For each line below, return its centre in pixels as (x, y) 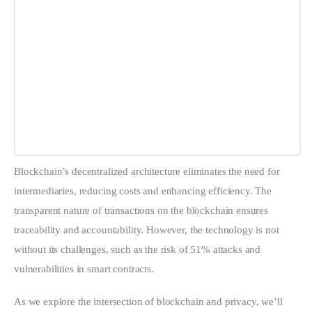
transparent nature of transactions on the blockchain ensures (142, 210)
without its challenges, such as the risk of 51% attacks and (139, 249)
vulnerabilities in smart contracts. (84, 268)
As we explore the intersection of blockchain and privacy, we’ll (150, 302)
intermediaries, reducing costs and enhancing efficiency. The (144, 190)
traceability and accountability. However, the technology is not (148, 229)
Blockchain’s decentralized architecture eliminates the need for (148, 171)
